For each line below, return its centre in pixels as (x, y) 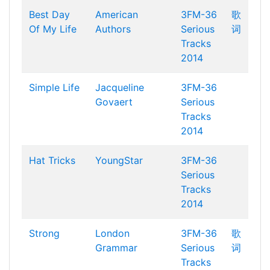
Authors (113, 29)
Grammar (116, 248)
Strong (44, 233)
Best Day (49, 14)
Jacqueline (120, 87)
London (112, 233)
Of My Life (53, 29)
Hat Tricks (52, 160)
